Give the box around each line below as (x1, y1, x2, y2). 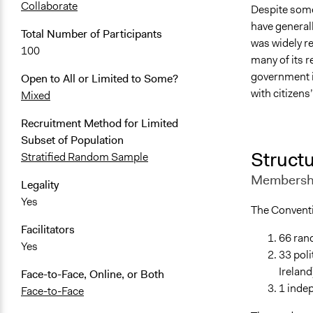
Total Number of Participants (21, 27, 162, 42)
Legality (21, 177, 59, 193)
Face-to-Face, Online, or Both (21, 267, 164, 282)
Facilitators (21, 222, 75, 238)
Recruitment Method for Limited (21, 116, 178, 131)
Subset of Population (21, 133, 124, 148)
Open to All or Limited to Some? (21, 71, 178, 87)
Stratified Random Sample (21, 150, 148, 165)
